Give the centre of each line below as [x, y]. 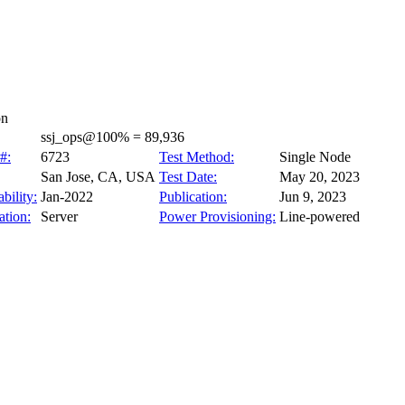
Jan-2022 [67, 197]
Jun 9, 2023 [313, 197]
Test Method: [197, 157]
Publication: [193, 197]
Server [59, 217]
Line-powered [320, 217]
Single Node [315, 157]
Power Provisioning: [217, 217]
